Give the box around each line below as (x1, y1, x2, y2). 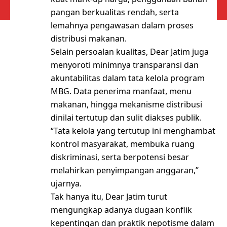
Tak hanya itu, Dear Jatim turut (51, 191, 167, 203)
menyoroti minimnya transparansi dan (51, 59, 199, 71)
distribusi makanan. (51, 33, 127, 45)
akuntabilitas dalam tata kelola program (51, 72, 205, 84)
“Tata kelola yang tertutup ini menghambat (51, 125, 215, 137)
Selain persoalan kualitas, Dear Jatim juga (51, 46, 209, 58)
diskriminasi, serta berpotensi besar (51, 152, 189, 163)
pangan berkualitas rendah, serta (51, 7, 179, 18)
